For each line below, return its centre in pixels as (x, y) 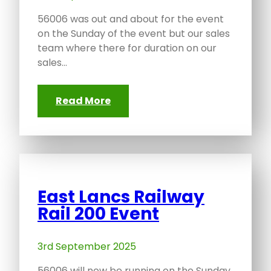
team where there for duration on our (127, 48)
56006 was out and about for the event (131, 19)
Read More (83, 101)
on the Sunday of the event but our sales (134, 34)
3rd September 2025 (87, 247)
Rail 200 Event (98, 214)
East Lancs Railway (121, 197)
